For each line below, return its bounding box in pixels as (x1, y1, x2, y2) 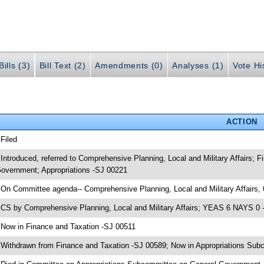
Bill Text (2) (39, 61, 86, 71)
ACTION (226, 117, 258, 126)
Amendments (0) (95, 61, 163, 71)
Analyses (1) (172, 61, 224, 71)
